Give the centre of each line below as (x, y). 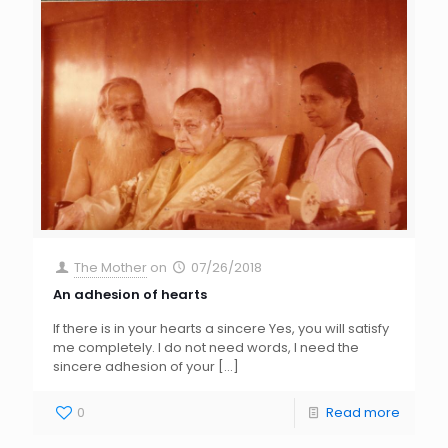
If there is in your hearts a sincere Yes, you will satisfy (221, 329)
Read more (363, 413)
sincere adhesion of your (134, 367)
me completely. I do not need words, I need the (206, 348)
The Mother (111, 268)
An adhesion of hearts (130, 295)
